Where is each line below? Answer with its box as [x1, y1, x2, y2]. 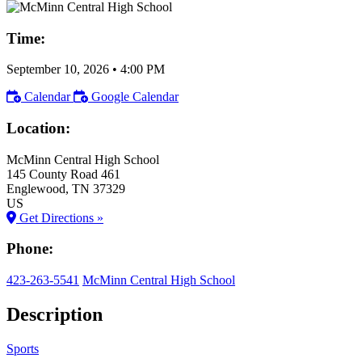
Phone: [6, 240, 53, 258]
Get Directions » [16, 210, 103, 225]
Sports [6, 341, 39, 356]
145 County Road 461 [6, 166, 120, 181]
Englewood [6, 181, 65, 196]
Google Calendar [91, 90, 179, 104]
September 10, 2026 [6, 62, 109, 77]
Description [6, 304, 103, 325]
